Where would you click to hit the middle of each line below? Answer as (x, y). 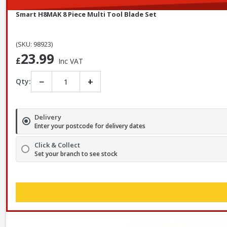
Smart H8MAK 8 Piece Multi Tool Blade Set (86, 14)
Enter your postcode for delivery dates (90, 126)
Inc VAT (71, 61)
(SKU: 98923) (34, 44)
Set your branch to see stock (76, 154)
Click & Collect (57, 145)
